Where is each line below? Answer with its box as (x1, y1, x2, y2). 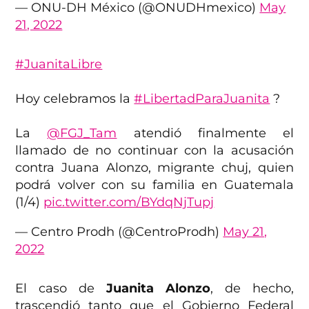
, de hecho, (210, 280, 294, 296)
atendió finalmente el (117, 125, 294, 141)
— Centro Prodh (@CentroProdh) (15, 223, 223, 239)
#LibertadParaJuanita (134, 90, 270, 106)
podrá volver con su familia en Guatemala (15, 177, 294, 192)
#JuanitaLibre (15, 56, 103, 72)
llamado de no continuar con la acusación (15, 142, 294, 158)
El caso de (15, 280, 106, 296)
